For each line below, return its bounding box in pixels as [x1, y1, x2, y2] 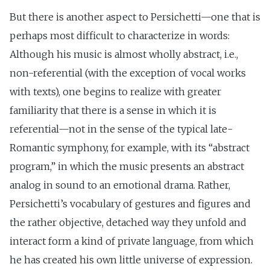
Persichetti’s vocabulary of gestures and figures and [10, 198, 251, 210]
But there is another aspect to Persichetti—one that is [10, 11, 260, 24]
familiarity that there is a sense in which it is [10, 104, 216, 117]
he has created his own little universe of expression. [10, 254, 253, 266]
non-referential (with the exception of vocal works [10, 67, 246, 80]
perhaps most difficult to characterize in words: [10, 30, 230, 42]
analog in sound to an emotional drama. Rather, [10, 179, 230, 192]
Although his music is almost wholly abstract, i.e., [10, 48, 238, 61]
